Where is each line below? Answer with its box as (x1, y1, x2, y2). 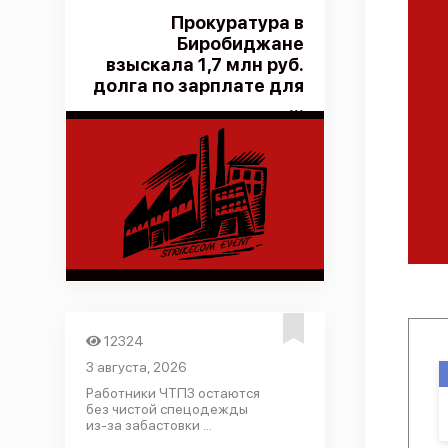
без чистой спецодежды (85, 401, 248, 417)
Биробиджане (176, 33, 304, 54)
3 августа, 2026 (85, 359, 187, 375)
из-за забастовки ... (85, 417, 212, 433)
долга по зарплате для (92, 75, 304, 96)
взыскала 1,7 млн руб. (105, 54, 304, 75)
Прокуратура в (170, 12, 304, 33)
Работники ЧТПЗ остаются (85, 385, 260, 401)
